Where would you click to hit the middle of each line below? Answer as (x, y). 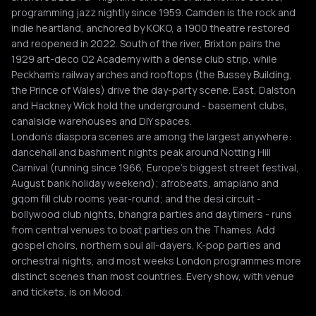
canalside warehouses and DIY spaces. (102, 121)
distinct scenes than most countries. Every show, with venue (153, 276)
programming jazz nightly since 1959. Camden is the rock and (153, 12)
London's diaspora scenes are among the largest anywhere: (151, 136)
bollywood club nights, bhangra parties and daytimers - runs (152, 214)
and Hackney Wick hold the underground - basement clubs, (149, 105)
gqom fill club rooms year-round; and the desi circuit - (136, 199)
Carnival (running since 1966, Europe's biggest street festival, (155, 168)
